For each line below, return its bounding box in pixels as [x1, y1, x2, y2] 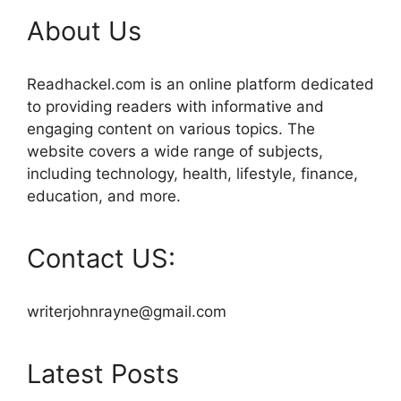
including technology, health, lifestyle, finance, [27, 164, 358, 183]
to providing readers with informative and [27, 97, 324, 115]
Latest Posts [27, 357, 179, 389]
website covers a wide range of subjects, [27, 141, 323, 160]
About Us [27, 14, 141, 47]
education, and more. [27, 186, 185, 205]
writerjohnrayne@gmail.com [27, 302, 226, 320]
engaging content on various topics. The [27, 119, 315, 138]
